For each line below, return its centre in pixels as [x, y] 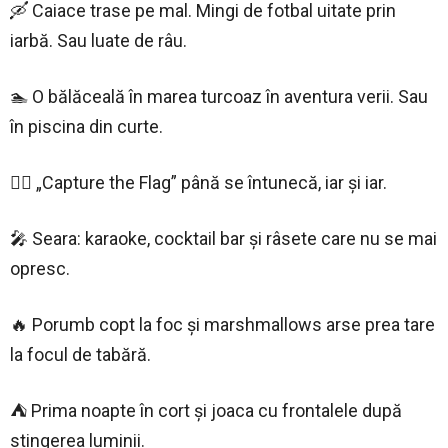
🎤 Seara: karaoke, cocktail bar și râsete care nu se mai [223, 238]
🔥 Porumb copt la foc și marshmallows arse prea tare [222, 324]
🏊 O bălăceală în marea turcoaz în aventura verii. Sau [219, 96]
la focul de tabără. [80, 354]
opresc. [40, 268]
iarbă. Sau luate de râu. [98, 40]
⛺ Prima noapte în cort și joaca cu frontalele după [206, 410]
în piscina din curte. [86, 126]
